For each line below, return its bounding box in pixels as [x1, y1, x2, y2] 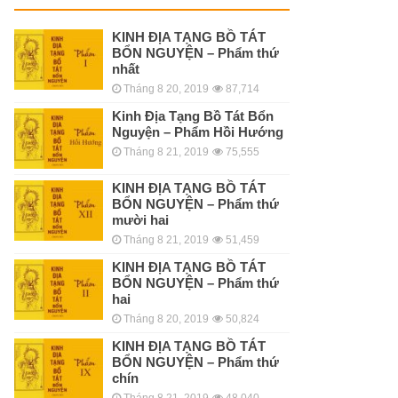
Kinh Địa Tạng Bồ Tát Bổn [112, 107, 274, 123]
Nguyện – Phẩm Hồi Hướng [112, 123, 283, 139]
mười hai [112, 211, 169, 227]
